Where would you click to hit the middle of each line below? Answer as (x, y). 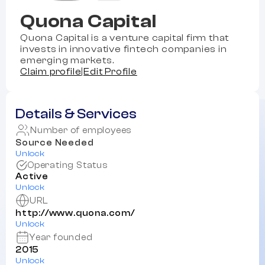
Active (32, 177)
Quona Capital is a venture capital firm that (125, 38)
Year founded (61, 237)
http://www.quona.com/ (75, 214)
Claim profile (51, 72)
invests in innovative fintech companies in (124, 49)
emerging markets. (67, 60)
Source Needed (55, 143)
